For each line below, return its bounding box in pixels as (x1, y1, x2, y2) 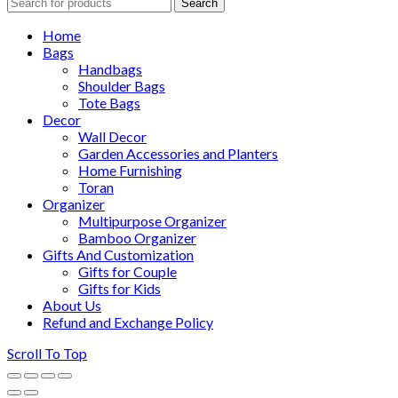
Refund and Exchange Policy (43, 313, 213, 330)
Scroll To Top (7, 344, 87, 362)
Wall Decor (78, 127, 147, 145)
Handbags (78, 60, 142, 77)
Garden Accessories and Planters (78, 144, 278, 162)
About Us (43, 296, 101, 314)
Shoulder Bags (78, 76, 165, 94)
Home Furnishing (78, 161, 182, 179)
